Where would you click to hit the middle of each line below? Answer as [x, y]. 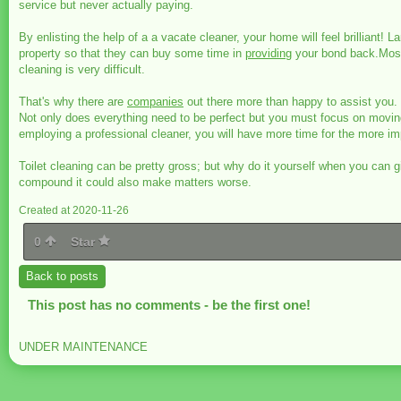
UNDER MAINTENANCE [83, 347]
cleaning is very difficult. [82, 69]
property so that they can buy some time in [132, 53]
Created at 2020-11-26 [74, 210]
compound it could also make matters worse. [135, 182]
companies [155, 102]
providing [269, 53]
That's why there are [73, 102]
